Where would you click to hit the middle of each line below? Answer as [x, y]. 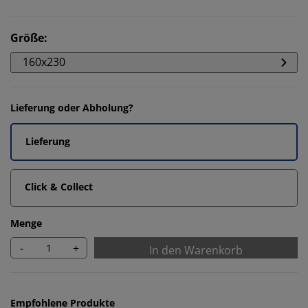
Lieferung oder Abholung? [72, 108]
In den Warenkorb [196, 250]
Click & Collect [59, 187]
